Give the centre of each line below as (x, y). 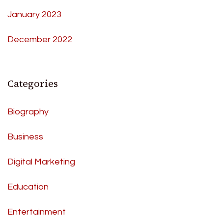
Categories (33, 83)
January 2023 (34, 14)
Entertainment (37, 212)
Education (28, 187)
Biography (28, 111)
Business (25, 137)
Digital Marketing (41, 162)
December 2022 (40, 39)
